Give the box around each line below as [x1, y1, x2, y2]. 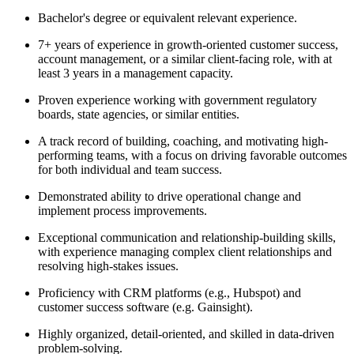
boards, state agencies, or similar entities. [38, 107, 239, 122]
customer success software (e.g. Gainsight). [38, 300, 253, 314]
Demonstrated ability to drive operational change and [38, 190, 301, 204]
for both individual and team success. [38, 163, 222, 177]
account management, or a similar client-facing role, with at [38, 52, 332, 66]
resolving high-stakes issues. [38, 259, 179, 273]
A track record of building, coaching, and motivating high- [38, 134, 328, 149]
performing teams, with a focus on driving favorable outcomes [38, 149, 347, 163]
